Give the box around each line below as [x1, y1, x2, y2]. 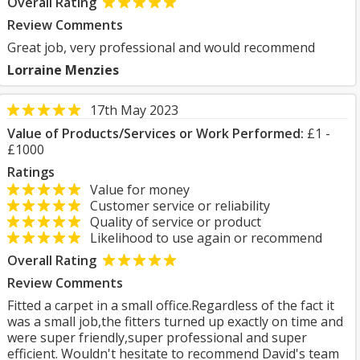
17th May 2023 [90, 101, 178, 119]
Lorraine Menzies [7, 61, 119, 79]
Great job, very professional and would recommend [7, 39, 315, 56]
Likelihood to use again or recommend [80, 229, 322, 247]
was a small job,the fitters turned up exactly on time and [7, 313, 343, 330]
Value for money [80, 181, 190, 198]
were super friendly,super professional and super [7, 329, 307, 346]
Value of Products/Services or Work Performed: [7, 125, 304, 142]
